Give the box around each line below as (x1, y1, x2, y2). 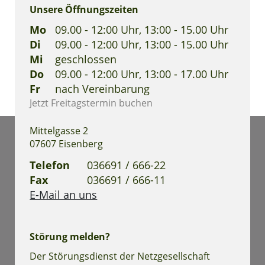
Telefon (30, 157, 70, 172)
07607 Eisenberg (30, 137, 104, 151)
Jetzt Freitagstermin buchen (30, 96, 153, 109)
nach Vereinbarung (54, 81, 150, 96)
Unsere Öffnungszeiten (30, 3, 139, 17)
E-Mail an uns (30, 187, 98, 202)
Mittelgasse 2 (30, 124, 89, 138)
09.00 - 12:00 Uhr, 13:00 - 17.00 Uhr (54, 66, 228, 81)
